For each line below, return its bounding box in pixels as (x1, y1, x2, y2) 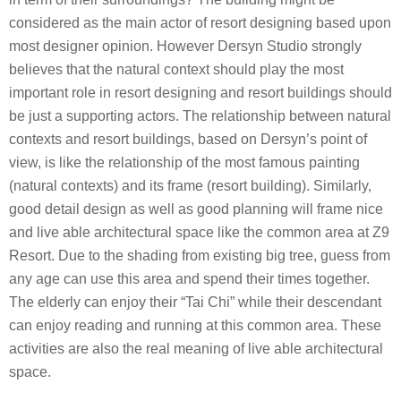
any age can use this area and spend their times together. (9, 271, 370, 287)
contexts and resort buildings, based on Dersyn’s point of (9, 132, 367, 148)
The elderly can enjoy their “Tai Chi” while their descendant (9, 294, 381, 311)
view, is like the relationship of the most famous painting (9, 155, 360, 171)
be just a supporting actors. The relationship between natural (9, 108, 391, 124)
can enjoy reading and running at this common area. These (9, 318, 381, 334)
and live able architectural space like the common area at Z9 (9, 225, 389, 241)
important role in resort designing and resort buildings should (9, 85, 392, 101)
